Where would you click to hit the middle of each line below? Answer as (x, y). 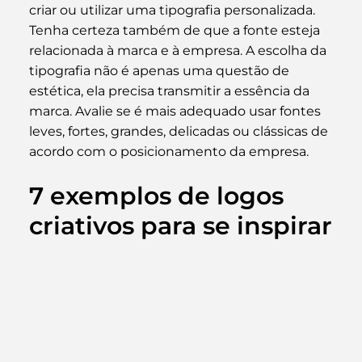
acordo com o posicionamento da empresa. (168, 151)
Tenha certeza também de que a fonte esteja (176, 30)
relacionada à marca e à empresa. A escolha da (179, 50)
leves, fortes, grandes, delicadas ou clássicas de (180, 131)
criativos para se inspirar (180, 225)
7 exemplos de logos (159, 196)
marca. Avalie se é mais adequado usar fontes (176, 111)
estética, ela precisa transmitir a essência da (170, 90)
